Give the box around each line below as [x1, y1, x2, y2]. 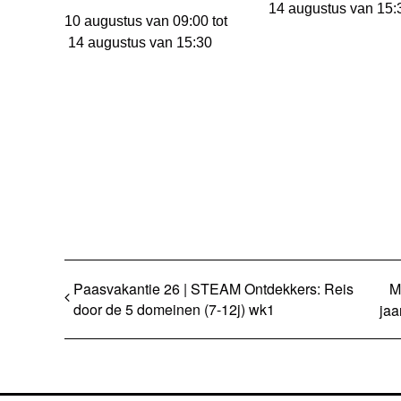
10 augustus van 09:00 [64, 13, 209, 30]
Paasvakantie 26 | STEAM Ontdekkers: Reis [73, 278, 354, 300]
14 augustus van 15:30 [68, 35, 212, 51]
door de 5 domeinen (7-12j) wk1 [73, 299, 275, 320]
